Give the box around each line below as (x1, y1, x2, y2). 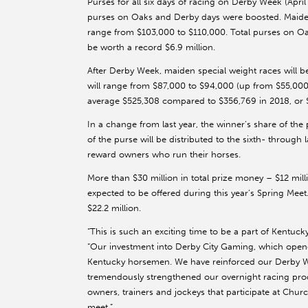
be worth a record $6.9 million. (87, 42, 215, 53)
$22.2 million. (87, 203, 141, 214)
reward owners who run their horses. (87, 149, 241, 160)
